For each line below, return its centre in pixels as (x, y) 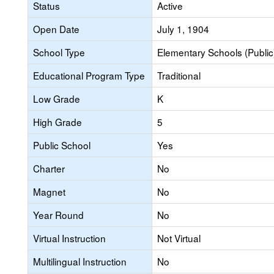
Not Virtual (179, 238)
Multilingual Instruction (80, 261)
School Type (59, 52)
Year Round (58, 215)
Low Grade (57, 98)
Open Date (56, 29)
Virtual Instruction (69, 238)
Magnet (49, 191)
